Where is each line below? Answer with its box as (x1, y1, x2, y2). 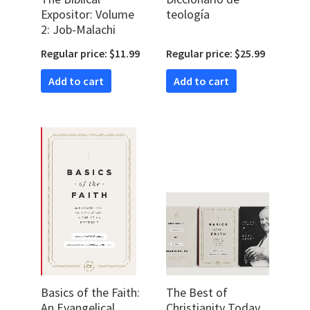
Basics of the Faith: (41, 284, 140, 300)
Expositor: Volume (41, 6, 134, 22)
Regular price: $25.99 (166, 46, 265, 60)
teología (166, 6, 210, 22)
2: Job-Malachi (41, 21, 116, 37)
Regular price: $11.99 (41, 46, 140, 60)
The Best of (166, 284, 228, 300)
